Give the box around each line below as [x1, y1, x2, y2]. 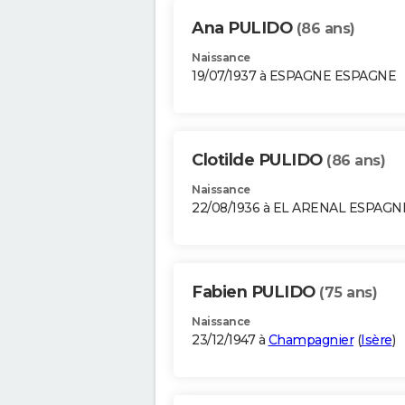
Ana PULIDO [192, 18, 297, 39]
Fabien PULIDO [192, 282, 319, 303]
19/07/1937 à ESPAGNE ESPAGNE [192, 68, 396, 85]
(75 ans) [319, 284, 377, 302]
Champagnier [268, 332, 353, 349]
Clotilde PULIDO [192, 150, 326, 171]
